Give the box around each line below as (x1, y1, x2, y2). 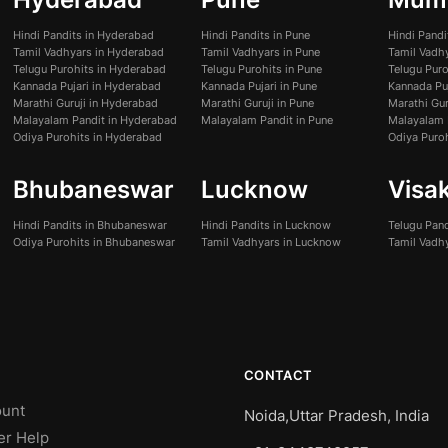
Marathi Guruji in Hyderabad (13, 95, 159, 110)
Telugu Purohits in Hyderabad (13, 61, 167, 76)
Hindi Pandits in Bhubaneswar (13, 217, 168, 232)
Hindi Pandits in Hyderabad (13, 27, 155, 42)
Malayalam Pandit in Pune (200, 112, 333, 127)
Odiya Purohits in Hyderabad (13, 129, 163, 144)
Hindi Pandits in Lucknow (200, 217, 331, 232)
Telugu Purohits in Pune (200, 61, 322, 76)
